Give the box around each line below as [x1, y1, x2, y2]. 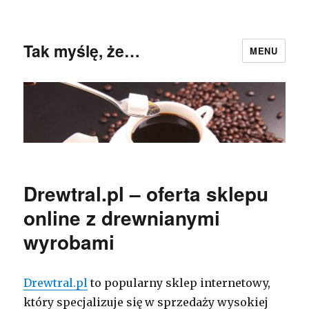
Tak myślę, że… [23, 39, 141, 62]
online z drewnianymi [23, 203, 221, 232]
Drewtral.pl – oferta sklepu [23, 179, 269, 208]
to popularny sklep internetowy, [88, 276, 271, 290]
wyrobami [23, 228, 115, 257]
